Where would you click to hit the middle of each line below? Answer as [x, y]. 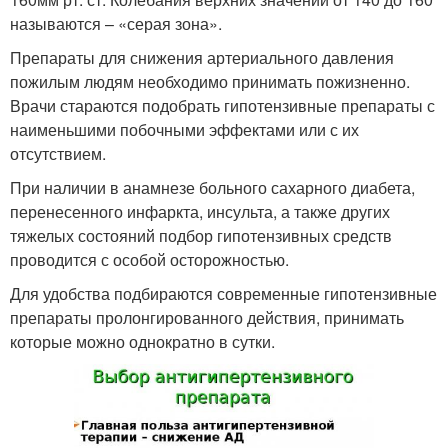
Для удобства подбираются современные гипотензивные [223, 293]
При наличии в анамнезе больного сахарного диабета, [212, 187]
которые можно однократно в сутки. [142, 341]
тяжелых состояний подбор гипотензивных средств [201, 235]
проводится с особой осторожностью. [149, 259]
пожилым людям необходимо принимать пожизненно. [210, 81]
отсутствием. [58, 153]
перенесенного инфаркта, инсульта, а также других [200, 211]
